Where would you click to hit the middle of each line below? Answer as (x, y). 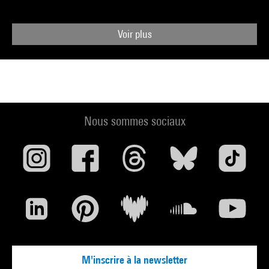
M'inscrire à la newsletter (134, 260)
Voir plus (134, 34)
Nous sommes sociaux (134, 121)
